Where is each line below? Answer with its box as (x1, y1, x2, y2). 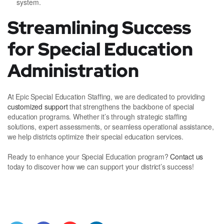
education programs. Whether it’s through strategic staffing (7, 111, 187, 122)
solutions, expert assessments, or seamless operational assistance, (7, 121, 214, 132)
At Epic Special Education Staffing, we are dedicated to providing (7, 91, 205, 102)
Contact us (170, 151, 203, 162)
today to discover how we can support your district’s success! (7, 161, 194, 172)
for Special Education (7, 37, 193, 61)
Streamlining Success (7, 15, 191, 40)
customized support (7, 101, 68, 112)
